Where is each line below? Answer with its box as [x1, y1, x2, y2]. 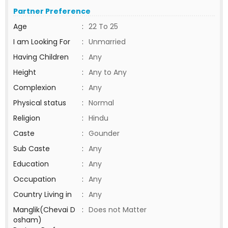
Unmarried [89, 37, 126, 47]
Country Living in [13, 189, 72, 199]
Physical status [13, 98, 66, 108]
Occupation [13, 174, 56, 184]
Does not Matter [89, 205, 147, 215]
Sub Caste [13, 144, 50, 154]
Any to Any [89, 67, 127, 77]
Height [13, 67, 36, 77]
